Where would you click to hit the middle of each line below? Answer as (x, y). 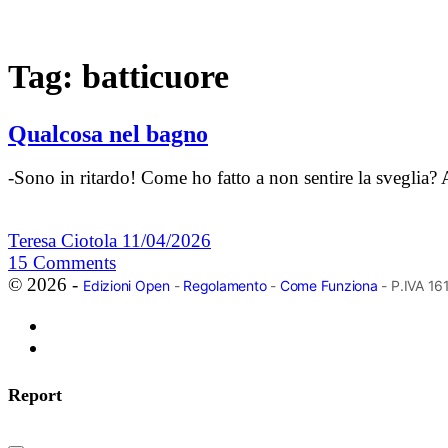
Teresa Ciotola (65, 241)
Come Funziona (328, 286)
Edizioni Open (126, 286)
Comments (74, 263)
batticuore (155, 76)
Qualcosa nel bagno (108, 133)
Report (35, 395)
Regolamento (225, 286)
